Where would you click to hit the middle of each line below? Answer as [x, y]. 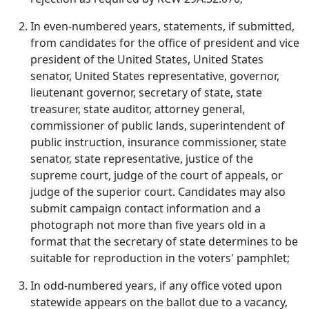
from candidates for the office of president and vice [165, 43]
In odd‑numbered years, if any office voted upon [156, 286]
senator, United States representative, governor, [155, 76]
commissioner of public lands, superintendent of [158, 126]
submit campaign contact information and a [146, 208]
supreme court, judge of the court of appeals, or [157, 175]
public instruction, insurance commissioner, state [158, 142]
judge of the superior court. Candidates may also [158, 192]
